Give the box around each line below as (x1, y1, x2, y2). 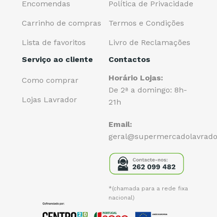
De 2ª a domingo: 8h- (108, 85, 187, 95)
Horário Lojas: (108, 73, 163, 83)
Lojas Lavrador (22, 94, 77, 104)
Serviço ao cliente (22, 55, 93, 64)
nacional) (108, 194, 135, 201)
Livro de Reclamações (108, 37, 190, 47)
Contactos (108, 55, 150, 64)
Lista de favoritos (22, 37, 86, 47)
